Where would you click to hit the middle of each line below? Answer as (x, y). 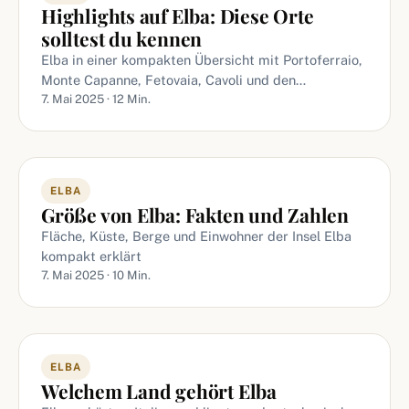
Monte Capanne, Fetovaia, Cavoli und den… (173, 80)
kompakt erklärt (91, 256)
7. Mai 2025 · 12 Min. (96, 99)
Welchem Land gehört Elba (159, 391)
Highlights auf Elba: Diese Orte (178, 16)
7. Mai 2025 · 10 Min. (96, 275)
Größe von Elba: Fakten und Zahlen (195, 215)
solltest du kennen (122, 38)
